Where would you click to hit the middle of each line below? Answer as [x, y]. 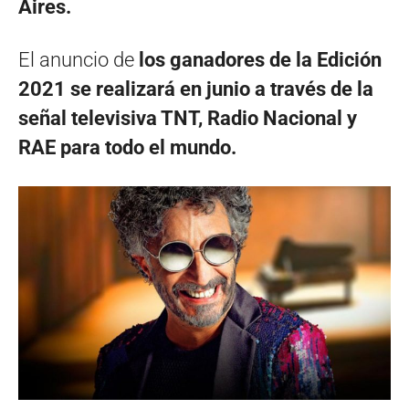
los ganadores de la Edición [260, 59]
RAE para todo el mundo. [127, 147]
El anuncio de [79, 59]
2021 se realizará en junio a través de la [196, 89]
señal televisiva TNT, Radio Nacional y [188, 118]
